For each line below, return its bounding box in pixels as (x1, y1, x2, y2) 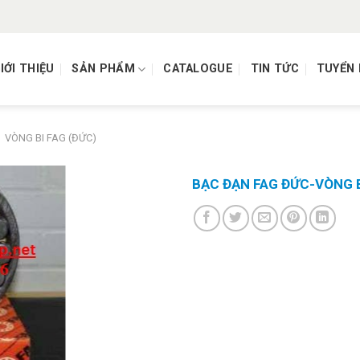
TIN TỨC (250, 62, 299, 76)
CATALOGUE (163, 62, 233, 76)
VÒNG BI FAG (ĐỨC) (4, 131, 96, 144)
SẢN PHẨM (72, 62, 135, 76)
